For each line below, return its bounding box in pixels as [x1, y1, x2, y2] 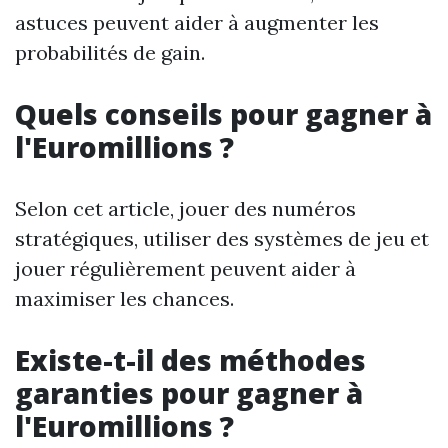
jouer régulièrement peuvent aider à [15, 256, 356, 282]
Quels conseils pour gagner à [15, 95, 432, 134]
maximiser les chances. [15, 286, 234, 312]
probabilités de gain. [15, 40, 205, 66]
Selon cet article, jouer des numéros [15, 196, 356, 222]
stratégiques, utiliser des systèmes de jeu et [15, 226, 429, 252]
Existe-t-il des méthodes [15, 341, 366, 380]
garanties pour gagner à [15, 374, 363, 413]
